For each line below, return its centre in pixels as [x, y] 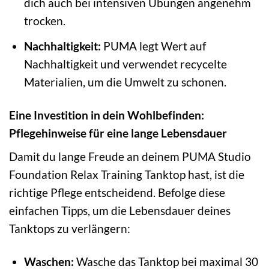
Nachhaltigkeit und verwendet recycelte [125, 64]
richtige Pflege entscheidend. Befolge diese [117, 193]
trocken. [44, 21]
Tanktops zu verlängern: [70, 229]
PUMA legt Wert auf [153, 46]
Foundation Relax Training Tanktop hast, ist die [127, 175]
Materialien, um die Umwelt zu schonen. [125, 82]
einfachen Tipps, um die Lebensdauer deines [120, 211]
